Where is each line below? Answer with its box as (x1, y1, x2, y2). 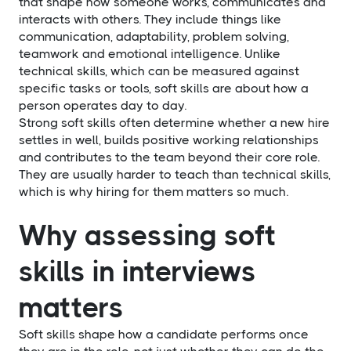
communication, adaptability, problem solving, (19, 28, 289, 44)
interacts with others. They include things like (19, 11, 281, 27)
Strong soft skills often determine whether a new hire (19, 114, 330, 130)
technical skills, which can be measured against (19, 63, 299, 78)
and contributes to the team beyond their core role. (19, 149, 320, 165)
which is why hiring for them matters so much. (19, 183, 288, 199)
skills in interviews (19, 255, 256, 288)
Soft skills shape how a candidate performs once (19, 326, 309, 342)
